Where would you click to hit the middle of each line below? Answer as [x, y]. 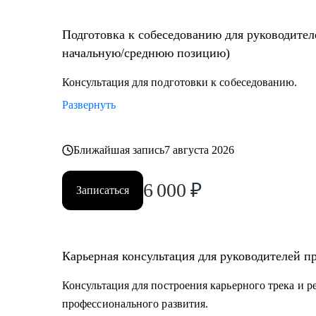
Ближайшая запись [119, 150]
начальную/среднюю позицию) [146, 53]
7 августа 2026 [200, 150]
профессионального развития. [135, 304]
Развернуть [89, 105]
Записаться [103, 190]
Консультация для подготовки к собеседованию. [180, 82]
